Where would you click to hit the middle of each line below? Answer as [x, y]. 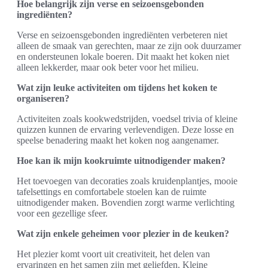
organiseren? [43, 98]
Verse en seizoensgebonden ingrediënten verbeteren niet [122, 35]
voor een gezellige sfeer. [62, 213]
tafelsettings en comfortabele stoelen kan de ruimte [112, 191]
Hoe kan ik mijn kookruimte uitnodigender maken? [121, 160]
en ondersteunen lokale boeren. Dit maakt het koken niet [123, 56]
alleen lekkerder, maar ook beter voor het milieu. [108, 67]
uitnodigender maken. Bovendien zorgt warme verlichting [126, 202]
